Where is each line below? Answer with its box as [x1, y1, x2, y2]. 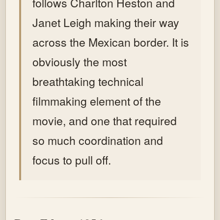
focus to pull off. [32, 151, 111, 168]
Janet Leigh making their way [32, 14, 180, 30]
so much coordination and [32, 132, 164, 148]
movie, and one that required [32, 112, 177, 129]
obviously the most [32, 53, 127, 70]
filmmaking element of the [32, 92, 162, 109]
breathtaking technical [32, 73, 144, 89]
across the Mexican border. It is [32, 33, 190, 50]
